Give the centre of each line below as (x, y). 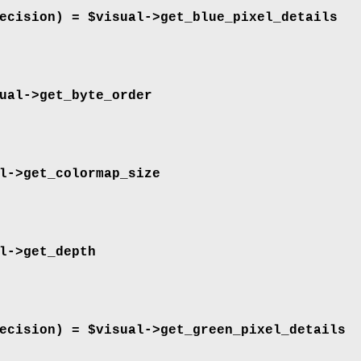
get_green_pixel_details (253, 331)
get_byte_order (96, 95)
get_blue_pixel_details (249, 17)
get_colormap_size (92, 174)
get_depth (60, 253)
